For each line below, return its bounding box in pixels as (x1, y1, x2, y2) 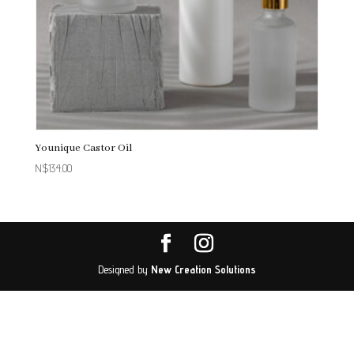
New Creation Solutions (150, 262, 256, 276)
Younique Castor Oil (35, 141, 132, 156)
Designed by (97, 262, 151, 276)
